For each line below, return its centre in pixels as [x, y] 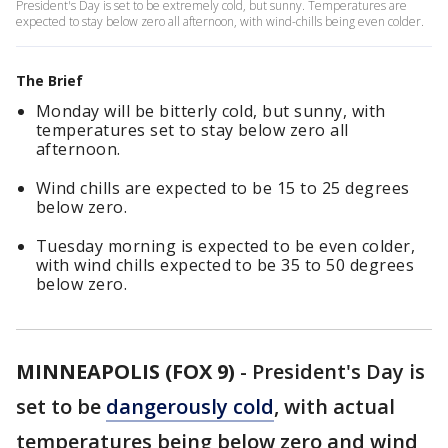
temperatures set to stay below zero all [192, 130]
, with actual [334, 406]
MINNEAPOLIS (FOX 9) [125, 371]
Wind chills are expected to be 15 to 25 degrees [223, 188]
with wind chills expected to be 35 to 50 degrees [225, 265]
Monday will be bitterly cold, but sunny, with [211, 111]
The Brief [49, 80]
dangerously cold [190, 406]
